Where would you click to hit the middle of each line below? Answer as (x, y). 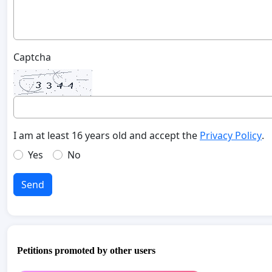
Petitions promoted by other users (86, 250)
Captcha (32, 57)
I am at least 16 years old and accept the (107, 136)
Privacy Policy (231, 136)
